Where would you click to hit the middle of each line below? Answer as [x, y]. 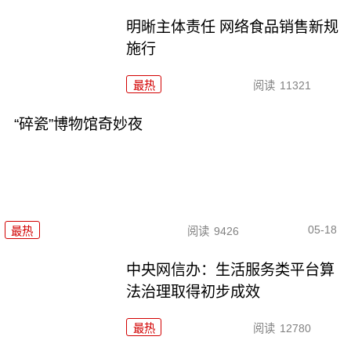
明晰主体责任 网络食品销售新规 [233, 27]
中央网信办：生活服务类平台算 [231, 270]
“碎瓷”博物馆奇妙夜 [78, 125]
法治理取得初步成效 [194, 291]
